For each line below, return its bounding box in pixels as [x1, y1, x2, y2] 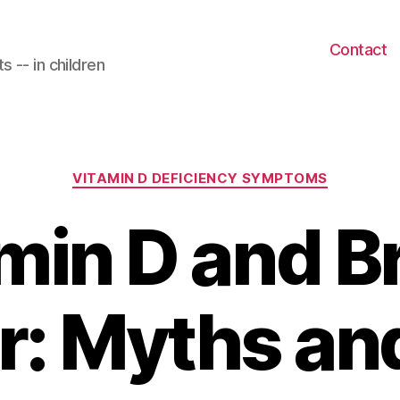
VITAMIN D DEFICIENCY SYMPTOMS [72, 170, 328, 187]
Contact [329, 40, 387, 59]
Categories [199, 161, 279, 179]
